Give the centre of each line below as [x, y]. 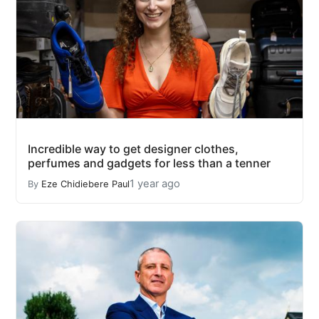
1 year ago [155, 184]
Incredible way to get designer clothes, [133, 149]
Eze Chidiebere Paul [85, 184]
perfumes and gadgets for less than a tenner [149, 163]
